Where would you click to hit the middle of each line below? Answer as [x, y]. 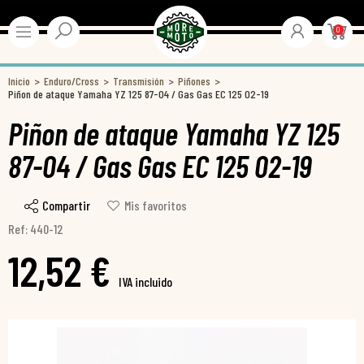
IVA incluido [145, 282]
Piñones [194, 81]
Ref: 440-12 [36, 229]
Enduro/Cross [71, 81]
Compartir [66, 205]
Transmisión [139, 81]
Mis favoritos [156, 205]
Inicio [19, 81]
